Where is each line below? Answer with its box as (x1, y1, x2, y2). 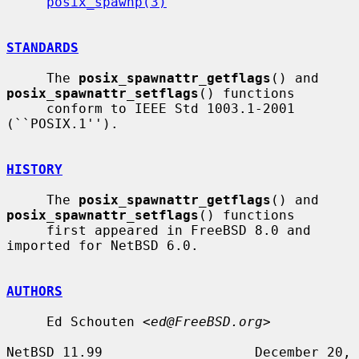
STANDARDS (6, 39, 79, 55)
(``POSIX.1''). (6, 115, 119, 131)
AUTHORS (6, 283, 63, 299)
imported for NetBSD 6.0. (6, 237, 199, 253)
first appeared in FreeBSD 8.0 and (6, 222, 46, 238)
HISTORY (6, 161, 63, 177)
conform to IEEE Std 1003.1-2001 (6, 100, 46, 116)
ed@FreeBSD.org (151, 313, 263, 329)
